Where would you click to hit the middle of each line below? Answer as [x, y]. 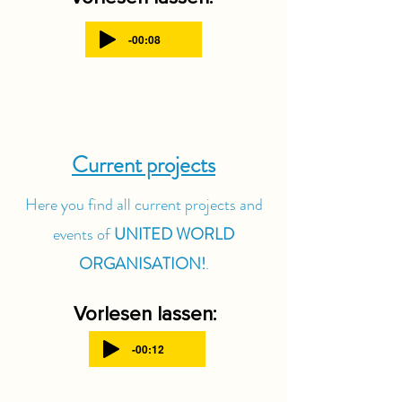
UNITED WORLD [174, 234]
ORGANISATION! [142, 264]
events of [83, 234]
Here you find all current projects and [144, 205]
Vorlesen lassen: [145, 315]
